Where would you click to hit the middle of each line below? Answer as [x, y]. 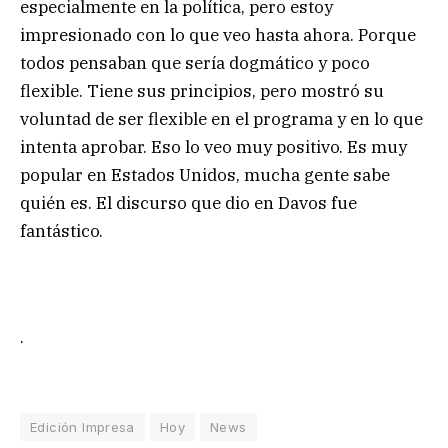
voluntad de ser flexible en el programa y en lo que [221, 119]
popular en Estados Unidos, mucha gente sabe [205, 175]
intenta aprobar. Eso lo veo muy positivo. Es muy [213, 147]
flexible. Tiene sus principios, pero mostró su [202, 91]
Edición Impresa [82, 426]
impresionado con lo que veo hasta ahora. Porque [218, 35]
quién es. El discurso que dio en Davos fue [188, 203]
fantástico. [61, 231]
